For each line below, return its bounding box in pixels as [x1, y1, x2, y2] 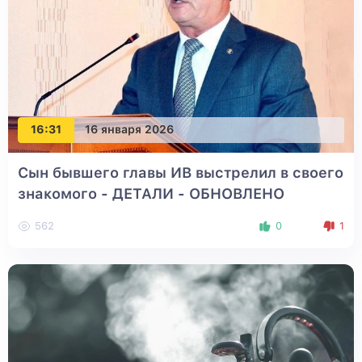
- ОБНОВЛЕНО [178, 184, 284, 202]
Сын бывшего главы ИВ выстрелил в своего [18, 163, 343, 181]
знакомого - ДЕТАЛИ [18, 184, 178, 202]
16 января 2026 [85, 123, 174, 137]
